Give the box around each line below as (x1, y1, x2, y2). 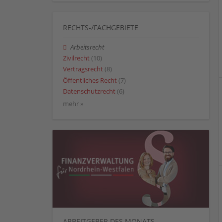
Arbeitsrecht (70, 43, 105, 52)
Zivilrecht (63, 54, 90, 63)
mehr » (63, 99, 83, 108)
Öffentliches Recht (63, 76, 117, 85)
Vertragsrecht (63, 65, 103, 74)
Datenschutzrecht (63, 87, 115, 96)
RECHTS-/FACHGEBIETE (63, 23, 138, 32)
